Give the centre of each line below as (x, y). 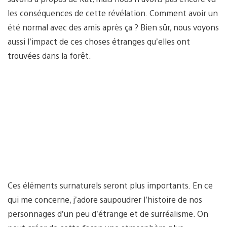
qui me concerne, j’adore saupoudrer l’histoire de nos (105, 199)
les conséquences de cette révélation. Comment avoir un (113, 13)
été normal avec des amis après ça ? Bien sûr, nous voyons (113, 27)
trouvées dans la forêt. (49, 55)
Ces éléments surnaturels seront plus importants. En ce (110, 185)
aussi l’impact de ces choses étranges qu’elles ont (99, 41)
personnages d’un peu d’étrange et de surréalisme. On (108, 213)
